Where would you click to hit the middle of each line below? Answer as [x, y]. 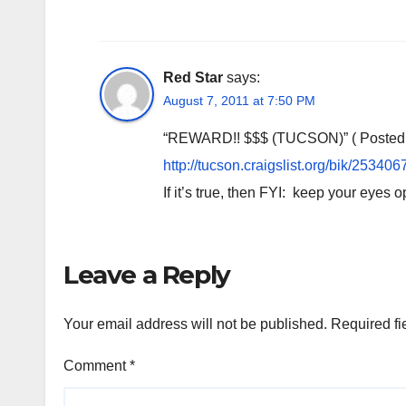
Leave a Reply [147, 274]
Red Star [193, 77]
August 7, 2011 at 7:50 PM [239, 100]
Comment [97, 366]
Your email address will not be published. [195, 324]
